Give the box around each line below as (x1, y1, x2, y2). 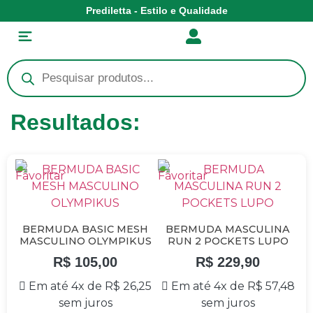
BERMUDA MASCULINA (166, 223, 290, 236)
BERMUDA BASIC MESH (22, 223, 148, 236)
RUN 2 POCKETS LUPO (167, 235, 289, 248)
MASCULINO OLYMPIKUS (19, 235, 152, 248)
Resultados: (10, 110, 140, 135)
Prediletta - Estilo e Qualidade (85, 5, 228, 16)
